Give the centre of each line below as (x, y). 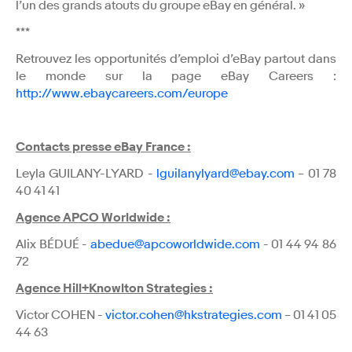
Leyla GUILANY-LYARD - (86, 173)
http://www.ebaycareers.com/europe (122, 93)
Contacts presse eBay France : (103, 147)
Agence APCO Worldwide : (93, 217)
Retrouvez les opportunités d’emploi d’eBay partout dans (176, 59)
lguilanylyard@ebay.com (225, 173)
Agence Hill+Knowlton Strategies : (114, 288)
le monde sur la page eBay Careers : (176, 76)
